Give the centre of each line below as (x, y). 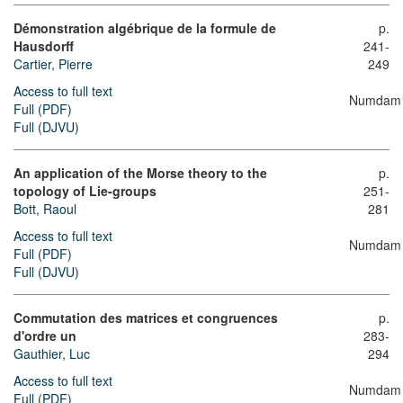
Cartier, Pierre (53, 64)
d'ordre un (45, 336)
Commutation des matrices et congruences (146, 318)
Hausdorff (44, 46)
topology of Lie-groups (85, 191)
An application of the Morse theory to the (140, 173)
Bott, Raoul (45, 209)
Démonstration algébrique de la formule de (145, 28)
